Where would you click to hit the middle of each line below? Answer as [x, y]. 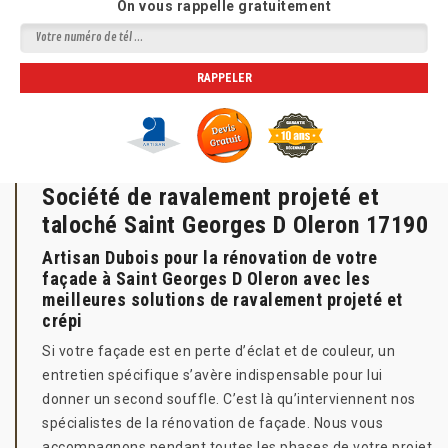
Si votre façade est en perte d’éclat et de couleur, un [218, 351]
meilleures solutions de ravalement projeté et [222, 299]
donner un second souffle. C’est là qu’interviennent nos [229, 399]
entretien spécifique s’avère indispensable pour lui [212, 375]
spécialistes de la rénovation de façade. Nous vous [212, 423]
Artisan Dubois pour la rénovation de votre [209, 257]
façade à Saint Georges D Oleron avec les [206, 278]
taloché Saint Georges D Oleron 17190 [235, 225]
